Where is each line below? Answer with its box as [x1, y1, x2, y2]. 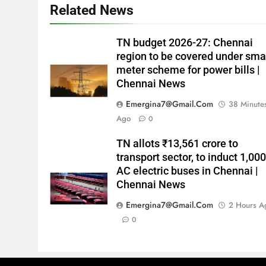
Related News [50, 2, 134, 18]
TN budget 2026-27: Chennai [116, 37, 254, 49]
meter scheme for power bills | [116, 64, 260, 76]
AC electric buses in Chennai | [116, 165, 258, 177]
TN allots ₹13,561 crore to [116, 138, 239, 150]
